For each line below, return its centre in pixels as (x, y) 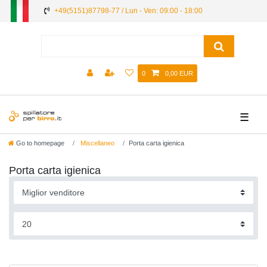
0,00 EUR (179, 74)
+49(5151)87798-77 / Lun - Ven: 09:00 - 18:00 (128, 11)
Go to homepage (40, 143)
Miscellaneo (97, 143)
